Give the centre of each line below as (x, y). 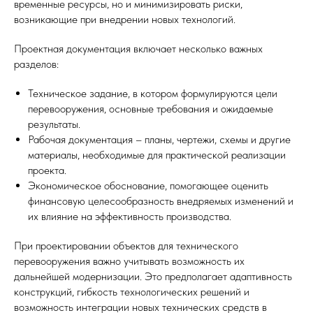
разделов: (36, 64)
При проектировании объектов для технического (126, 246)
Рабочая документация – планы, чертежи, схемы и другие (159, 140)
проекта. (47, 170)
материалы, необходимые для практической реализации (157, 155)
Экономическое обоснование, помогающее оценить (148, 186)
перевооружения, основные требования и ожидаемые (151, 109)
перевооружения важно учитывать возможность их (129, 261)
